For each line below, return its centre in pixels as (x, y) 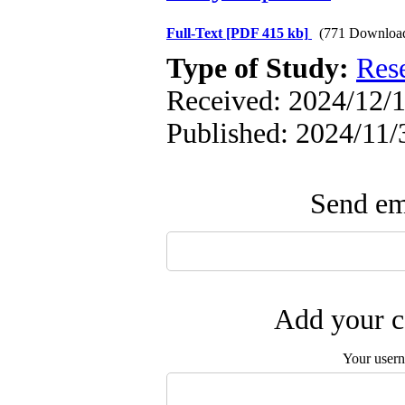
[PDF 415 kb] (267, 33)
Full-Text (196, 33)
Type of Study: (261, 68)
